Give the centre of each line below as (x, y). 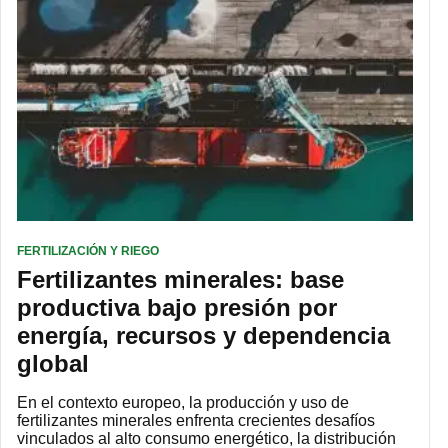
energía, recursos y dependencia (203, 336)
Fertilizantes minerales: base (180, 280)
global (53, 364)
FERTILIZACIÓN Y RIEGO (88, 251)
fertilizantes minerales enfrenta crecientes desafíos (196, 421)
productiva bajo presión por (177, 308)
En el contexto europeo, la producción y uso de (183, 403)
